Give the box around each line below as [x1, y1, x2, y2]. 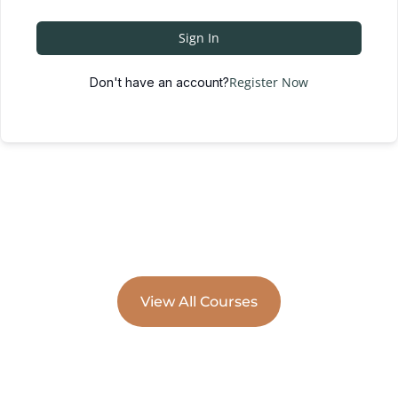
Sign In [179, 29, 219, 46]
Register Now [229, 74, 308, 91]
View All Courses [139, 292, 258, 310]
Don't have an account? [90, 75, 229, 90]
